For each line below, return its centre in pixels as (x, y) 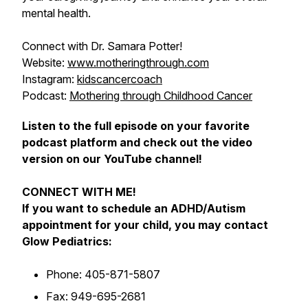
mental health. (56, 13)
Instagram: (49, 79)
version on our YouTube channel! (112, 159)
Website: (45, 63)
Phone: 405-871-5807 (103, 274)
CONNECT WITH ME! (79, 192)
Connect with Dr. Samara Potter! (102, 46)
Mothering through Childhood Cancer (161, 96)
